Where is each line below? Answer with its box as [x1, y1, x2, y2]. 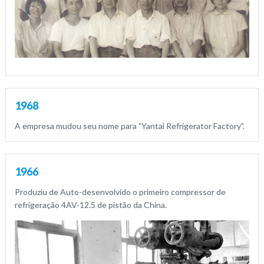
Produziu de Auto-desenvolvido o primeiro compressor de [14, 187, 226, 197]
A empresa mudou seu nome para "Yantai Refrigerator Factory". [14, 121, 245, 131]
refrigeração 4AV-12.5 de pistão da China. [14, 200, 167, 210]
